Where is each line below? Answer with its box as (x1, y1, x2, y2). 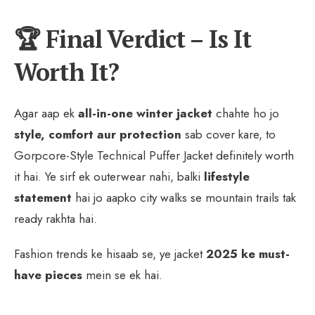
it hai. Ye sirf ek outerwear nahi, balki (14, 167, 204, 185)
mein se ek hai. (82, 266, 162, 283)
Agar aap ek (14, 104, 78, 122)
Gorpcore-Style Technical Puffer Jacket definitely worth (14, 146, 294, 164)
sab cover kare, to (181, 125, 276, 143)
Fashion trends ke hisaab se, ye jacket (14, 245, 206, 262)
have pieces (14, 266, 82, 283)
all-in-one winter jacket (78, 104, 212, 122)
